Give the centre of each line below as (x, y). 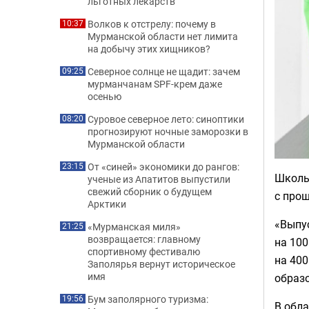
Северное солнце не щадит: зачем (164, 71)
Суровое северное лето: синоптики (166, 119)
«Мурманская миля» (134, 227)
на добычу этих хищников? (149, 49)
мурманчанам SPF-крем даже (155, 84)
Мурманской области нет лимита (163, 36)
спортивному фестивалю (144, 251)
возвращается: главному (144, 239)
